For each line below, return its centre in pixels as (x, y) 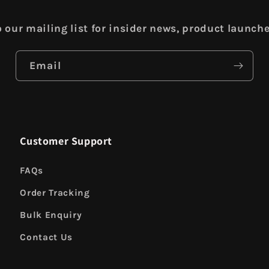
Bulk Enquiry (51, 215)
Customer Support (66, 141)
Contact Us (46, 237)
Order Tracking (55, 193)
